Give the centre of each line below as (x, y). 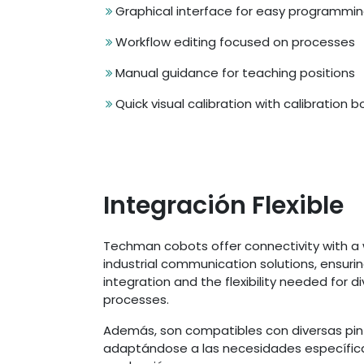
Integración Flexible (223, 206)
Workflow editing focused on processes (235, 42)
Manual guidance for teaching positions (235, 73)
